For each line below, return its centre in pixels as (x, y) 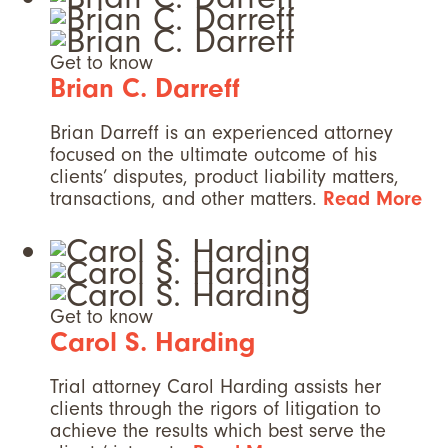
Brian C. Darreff (145, 88)
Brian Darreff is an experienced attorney (221, 133)
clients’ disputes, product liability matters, (224, 177)
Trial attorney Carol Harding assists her (215, 387)
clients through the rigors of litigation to (215, 409)
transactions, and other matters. (186, 199)
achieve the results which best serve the (218, 431)
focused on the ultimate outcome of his (213, 155)
